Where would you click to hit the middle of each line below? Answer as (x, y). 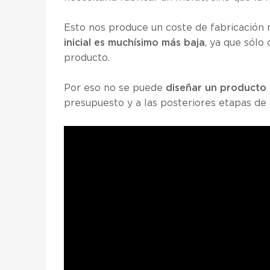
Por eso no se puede (115, 88)
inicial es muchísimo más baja (134, 43)
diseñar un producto (216, 88)
